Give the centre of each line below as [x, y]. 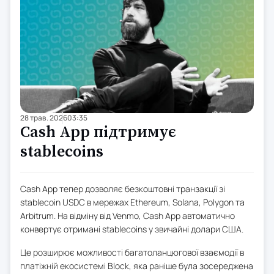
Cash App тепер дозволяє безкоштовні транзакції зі [123, 188]
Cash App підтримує [98, 132]
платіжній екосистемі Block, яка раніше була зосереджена [137, 265]
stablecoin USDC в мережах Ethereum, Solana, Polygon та [132, 202]
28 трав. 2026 [44, 117]
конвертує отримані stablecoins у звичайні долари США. [132, 229]
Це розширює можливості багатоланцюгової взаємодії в [132, 252]
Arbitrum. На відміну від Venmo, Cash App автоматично [128, 215]
